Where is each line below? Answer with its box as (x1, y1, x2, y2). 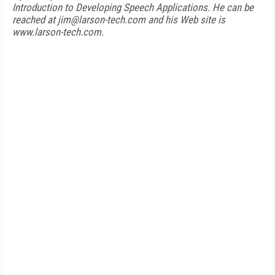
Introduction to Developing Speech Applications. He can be (12, 1, 254, 14)
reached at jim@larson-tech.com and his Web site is (12, 14, 225, 26)
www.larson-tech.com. (12, 26, 104, 38)
